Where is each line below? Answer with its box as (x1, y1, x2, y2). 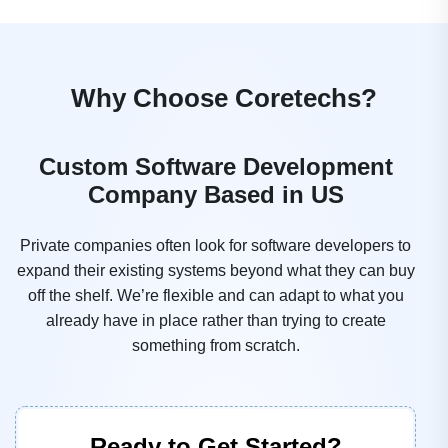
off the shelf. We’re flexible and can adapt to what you (27, 286, 404, 304)
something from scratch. (131, 336, 300, 354)
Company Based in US (87, 180, 344, 208)
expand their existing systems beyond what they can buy (16, 261, 415, 279)
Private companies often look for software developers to (20, 236, 411, 254)
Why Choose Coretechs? (71, 83, 377, 112)
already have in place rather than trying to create (45, 311, 386, 329)
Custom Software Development (38, 152, 393, 180)
